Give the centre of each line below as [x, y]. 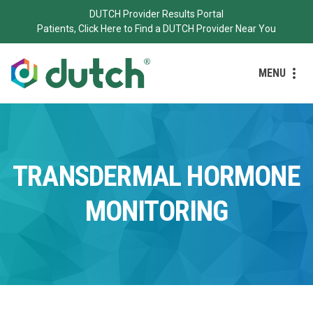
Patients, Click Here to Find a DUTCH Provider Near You [156, 29]
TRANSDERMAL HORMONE [156, 176]
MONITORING [156, 211]
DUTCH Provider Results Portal [156, 14]
